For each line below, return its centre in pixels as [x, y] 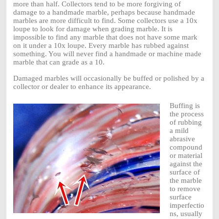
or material [186, 156]
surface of [185, 172]
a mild [179, 131]
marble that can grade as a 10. [59, 62]
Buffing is [185, 106]
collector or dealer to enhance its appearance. [82, 87]
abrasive [182, 139]
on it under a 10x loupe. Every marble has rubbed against [101, 46]
